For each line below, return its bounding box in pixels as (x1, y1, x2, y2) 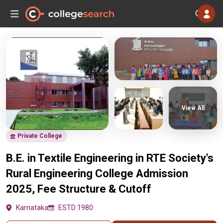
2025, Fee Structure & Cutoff (6, 183, 151, 195)
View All (181, 104, 205, 111)
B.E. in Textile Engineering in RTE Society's (6, 152, 214, 164)
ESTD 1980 (58, 204, 93, 212)
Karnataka (16, 204, 48, 212)
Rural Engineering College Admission (6, 167, 188, 180)
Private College (17, 132, 62, 139)
